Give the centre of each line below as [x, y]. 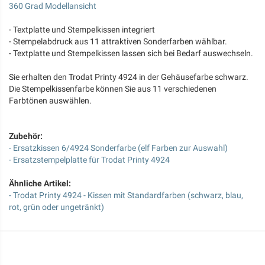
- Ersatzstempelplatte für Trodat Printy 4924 [89, 160]
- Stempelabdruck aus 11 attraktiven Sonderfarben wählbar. [118, 41]
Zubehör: [26, 136]
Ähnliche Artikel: [40, 183]
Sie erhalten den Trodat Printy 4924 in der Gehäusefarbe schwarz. [129, 77]
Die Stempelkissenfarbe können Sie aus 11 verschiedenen [113, 89]
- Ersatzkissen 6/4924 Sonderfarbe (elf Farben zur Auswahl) [118, 148]
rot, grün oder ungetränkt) [56, 207]
